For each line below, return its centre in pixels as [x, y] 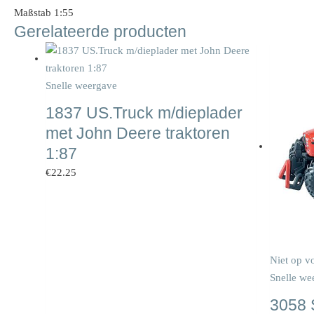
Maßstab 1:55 [44, 12]
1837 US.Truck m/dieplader [144, 113]
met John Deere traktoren [138, 133]
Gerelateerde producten [100, 32]
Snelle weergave [81, 85]
